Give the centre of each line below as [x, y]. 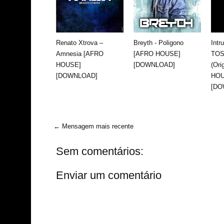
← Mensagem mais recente [93, 126]
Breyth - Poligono [158, 42]
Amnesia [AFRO [80, 53]
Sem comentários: [100, 151]
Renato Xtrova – [79, 42]
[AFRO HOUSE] [157, 53]
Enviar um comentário [109, 175]
